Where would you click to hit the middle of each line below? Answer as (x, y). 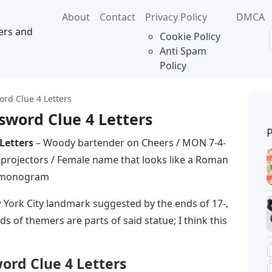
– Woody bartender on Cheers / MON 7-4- (130, 143)
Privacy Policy (176, 17)
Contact (117, 17)
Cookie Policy (190, 36)
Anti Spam (183, 51)
